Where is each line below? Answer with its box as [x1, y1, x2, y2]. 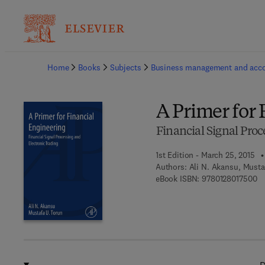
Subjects [109, 62, 141, 73]
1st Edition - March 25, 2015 [155, 150, 255, 160]
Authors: [155, 161, 187, 172]
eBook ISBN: [155, 173, 200, 184]
